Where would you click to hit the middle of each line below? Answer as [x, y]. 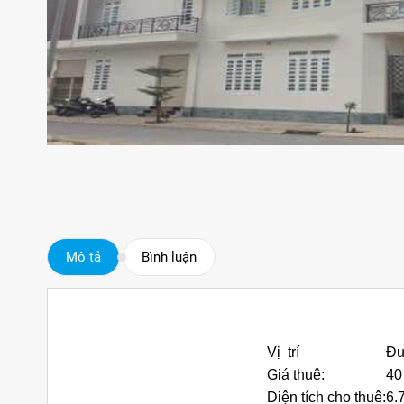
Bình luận [169, 257]
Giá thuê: [295, 374]
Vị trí [283, 352]
